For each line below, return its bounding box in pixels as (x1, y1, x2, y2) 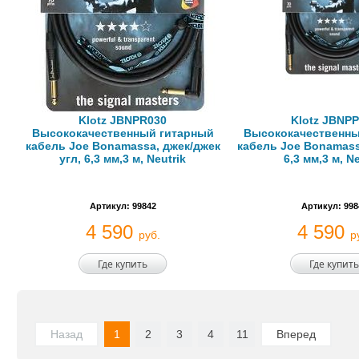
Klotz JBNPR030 (79, 114, 167, 127)
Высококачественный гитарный (31, 127, 214, 139)
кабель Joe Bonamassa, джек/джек (25, 139, 220, 152)
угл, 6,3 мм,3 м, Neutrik (59, 152, 186, 165)
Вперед (276, 328, 316, 341)
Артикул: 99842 (89, 201, 156, 211)
